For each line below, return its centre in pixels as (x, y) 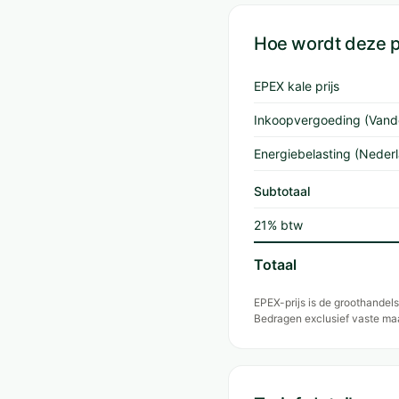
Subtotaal (282, 191)
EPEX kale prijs (297, 86)
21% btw (278, 225)
